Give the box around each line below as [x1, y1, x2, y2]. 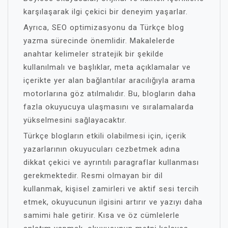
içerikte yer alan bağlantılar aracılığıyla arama [23, 76, 195, 85]
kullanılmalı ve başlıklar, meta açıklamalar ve [23, 63, 191, 72]
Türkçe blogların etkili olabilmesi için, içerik [23, 131, 186, 140]
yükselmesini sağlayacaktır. [23, 116, 127, 125]
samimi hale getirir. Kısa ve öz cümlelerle [23, 211, 180, 220]
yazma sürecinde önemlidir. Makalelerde [23, 36, 175, 45]
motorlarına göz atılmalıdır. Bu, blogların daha [23, 89, 196, 98]
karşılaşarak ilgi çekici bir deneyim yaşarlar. [23, 7, 188, 16]
